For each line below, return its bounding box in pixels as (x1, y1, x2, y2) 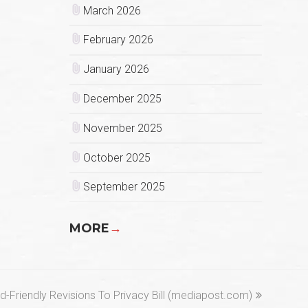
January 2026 (82, 63, 149, 76)
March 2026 (82, 3, 141, 17)
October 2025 (82, 151, 151, 164)
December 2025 (82, 91, 162, 105)
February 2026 (82, 33, 153, 47)
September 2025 (82, 180, 165, 194)
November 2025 (82, 121, 162, 135)
